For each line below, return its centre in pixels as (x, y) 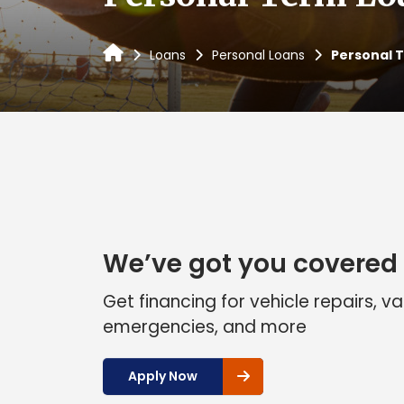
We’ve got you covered (250, 263)
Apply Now (163, 376)
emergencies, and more (205, 326)
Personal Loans (258, 55)
